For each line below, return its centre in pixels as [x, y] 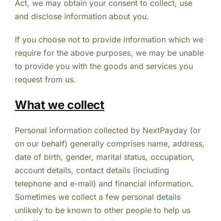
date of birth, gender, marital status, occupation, [104, 157]
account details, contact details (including [92, 170]
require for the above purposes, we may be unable [109, 53]
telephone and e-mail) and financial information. [104, 183]
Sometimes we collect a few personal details [97, 197]
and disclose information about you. [82, 17]
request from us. [45, 80]
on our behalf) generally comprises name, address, [110, 143]
